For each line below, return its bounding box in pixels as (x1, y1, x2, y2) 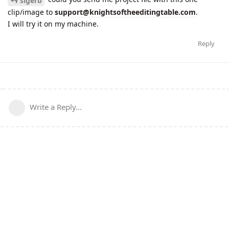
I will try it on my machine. (8, 18, 99, 29)
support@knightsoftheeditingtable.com (55, 7, 196, 17)
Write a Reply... (30, 101, 82, 112)
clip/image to (8, 7, 55, 17)
